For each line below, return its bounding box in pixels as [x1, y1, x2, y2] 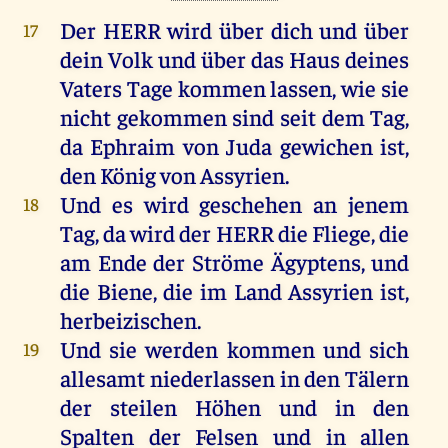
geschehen [199, 189, 303, 219]
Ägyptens [270, 247, 361, 277]
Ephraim [90, 131, 176, 161]
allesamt [59, 363, 145, 393]
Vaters [59, 73, 122, 103]
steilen [91, 392, 195, 422]
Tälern [345, 363, 410, 393]
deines [345, 44, 410, 74]
